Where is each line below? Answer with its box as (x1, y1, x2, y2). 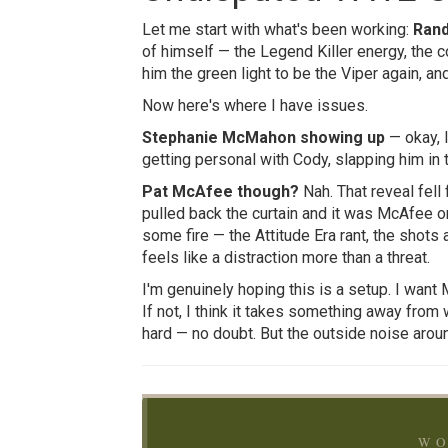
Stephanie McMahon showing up (142, 127, 385, 147)
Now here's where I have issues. (142, 95, 368, 115)
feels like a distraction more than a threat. (142, 247, 430, 267)
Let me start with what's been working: (142, 19, 413, 39)
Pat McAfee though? (142, 181, 299, 201)
